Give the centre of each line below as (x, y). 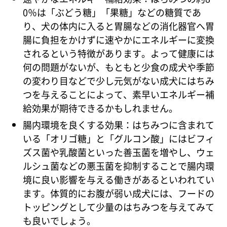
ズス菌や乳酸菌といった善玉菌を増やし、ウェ (118, 152)
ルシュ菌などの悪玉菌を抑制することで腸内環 (118, 166)
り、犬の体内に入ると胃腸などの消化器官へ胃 (118, 26)
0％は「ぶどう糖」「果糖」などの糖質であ (112, 12)
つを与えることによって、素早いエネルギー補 (118, 94)
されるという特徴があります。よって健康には (118, 53)
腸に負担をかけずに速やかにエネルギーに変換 (118, 40)
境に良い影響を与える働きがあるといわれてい (118, 180)
